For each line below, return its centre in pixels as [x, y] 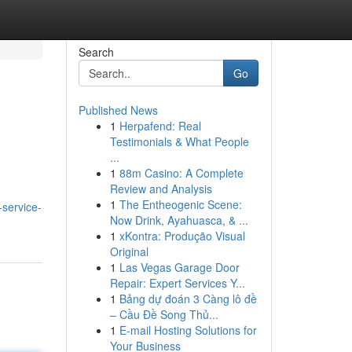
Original [129, 251]
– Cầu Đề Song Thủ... [164, 314]
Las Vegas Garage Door [179, 267]
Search [96, 52]
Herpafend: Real [160, 126]
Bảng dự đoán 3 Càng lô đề [188, 299]
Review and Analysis [161, 189]
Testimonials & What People [179, 141]
